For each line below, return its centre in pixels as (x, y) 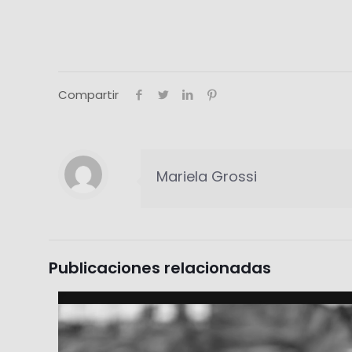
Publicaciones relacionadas (160, 268)
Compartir (88, 95)
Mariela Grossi (207, 176)
